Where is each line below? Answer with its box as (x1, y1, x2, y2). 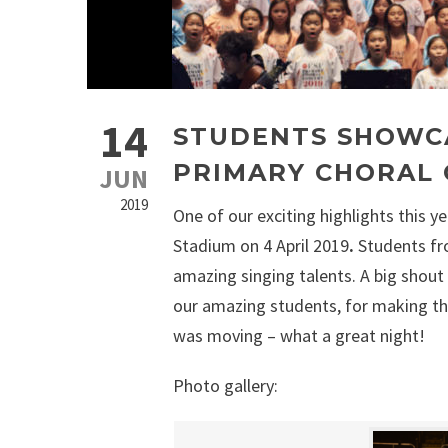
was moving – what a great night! (173, 324, 425, 347)
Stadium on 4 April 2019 (173, 234, 349, 257)
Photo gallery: (173, 374, 278, 397)
